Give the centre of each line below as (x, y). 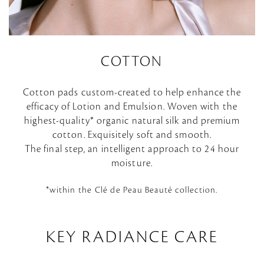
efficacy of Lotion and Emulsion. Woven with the (132, 107)
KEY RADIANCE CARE (132, 238)
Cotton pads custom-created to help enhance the (132, 93)
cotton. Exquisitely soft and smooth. (132, 135)
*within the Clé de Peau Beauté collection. (132, 191)
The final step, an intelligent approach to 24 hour (132, 149)
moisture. (132, 164)
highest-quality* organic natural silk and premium (132, 121)
